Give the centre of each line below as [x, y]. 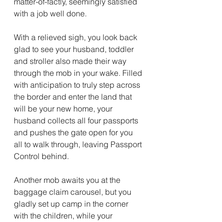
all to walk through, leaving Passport [79, 144]
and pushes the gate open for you [74, 132]
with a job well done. [50, 13]
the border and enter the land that [74, 97]
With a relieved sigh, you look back [77, 37]
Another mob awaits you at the [68, 180]
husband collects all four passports [77, 120]
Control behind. [41, 156]
